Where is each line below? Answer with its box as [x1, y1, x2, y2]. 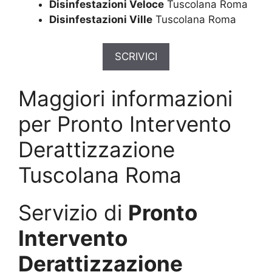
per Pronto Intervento [18, 111, 231, 137]
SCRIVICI [115, 50, 157, 63]
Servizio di [18, 200, 128, 226]
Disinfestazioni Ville [49, 13, 152, 26]
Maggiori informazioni [18, 86, 233, 112]
